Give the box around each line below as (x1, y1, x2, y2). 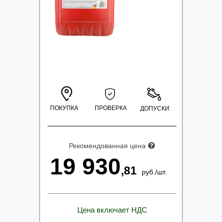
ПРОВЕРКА (95, 105, 127, 111)
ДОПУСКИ (140, 105, 169, 112)
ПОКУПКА (50, 105, 78, 111)
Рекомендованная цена (69, 142, 146, 150)
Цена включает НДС (77, 206, 147, 214)
